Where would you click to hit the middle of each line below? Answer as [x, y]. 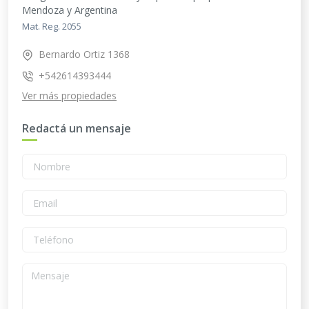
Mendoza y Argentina [70, 10]
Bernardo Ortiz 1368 [84, 54]
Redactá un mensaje [77, 128]
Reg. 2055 [62, 26]
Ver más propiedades [69, 95]
